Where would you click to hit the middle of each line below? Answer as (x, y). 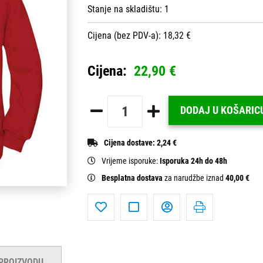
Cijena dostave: (130, 143)
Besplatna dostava (133, 178)
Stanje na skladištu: (126, 9)
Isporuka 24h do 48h (193, 161)
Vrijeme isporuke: (131, 161)
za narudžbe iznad (195, 178)
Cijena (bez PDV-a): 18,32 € (139, 35)
